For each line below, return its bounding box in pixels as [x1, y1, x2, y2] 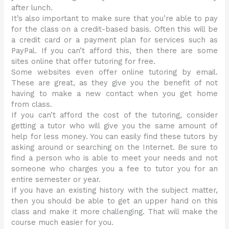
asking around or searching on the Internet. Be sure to [11, 143, 218, 152]
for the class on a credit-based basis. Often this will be [11, 25, 218, 34]
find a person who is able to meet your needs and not [11, 153, 218, 163]
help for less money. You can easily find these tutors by [11, 132, 218, 142]
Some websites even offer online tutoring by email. [11, 67, 218, 77]
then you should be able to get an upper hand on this [11, 196, 218, 206]
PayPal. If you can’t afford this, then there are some [11, 46, 218, 56]
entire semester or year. [11, 175, 101, 185]
